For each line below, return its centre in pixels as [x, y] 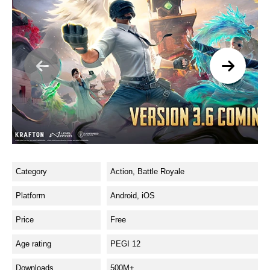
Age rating [33, 243]
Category [31, 171]
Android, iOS [133, 195]
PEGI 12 [125, 243]
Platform [30, 195]
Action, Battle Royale [147, 171]
